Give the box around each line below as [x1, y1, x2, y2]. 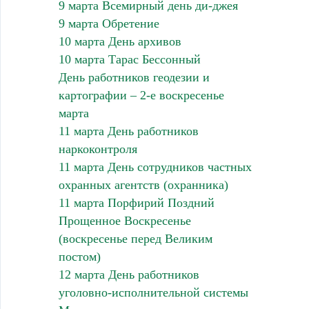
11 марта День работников [58, 123, 199, 138]
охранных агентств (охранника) [58, 177, 228, 192]
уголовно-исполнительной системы [58, 285, 248, 299]
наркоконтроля [58, 141, 137, 156]
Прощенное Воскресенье [58, 213, 191, 228]
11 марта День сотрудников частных [58, 159, 252, 174]
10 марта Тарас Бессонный [58, 52, 201, 66]
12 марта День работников [58, 267, 199, 281]
